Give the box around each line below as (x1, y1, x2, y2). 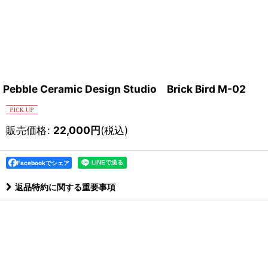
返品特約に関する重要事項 (15, 181, 115, 192)
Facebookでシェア (17, 159, 69, 166)
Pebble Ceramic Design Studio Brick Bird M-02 (3, 82, 246, 95)
